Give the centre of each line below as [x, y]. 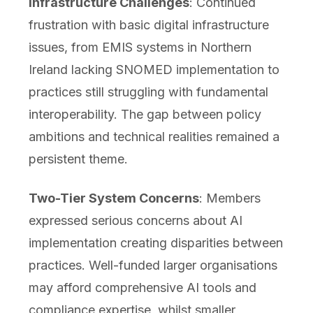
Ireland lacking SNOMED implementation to [154, 70]
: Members [230, 198]
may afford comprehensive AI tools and [142, 288]
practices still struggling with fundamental [148, 92]
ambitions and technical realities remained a [154, 137]
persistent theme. [78, 159]
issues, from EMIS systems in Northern [140, 48]
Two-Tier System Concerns [114, 198]
